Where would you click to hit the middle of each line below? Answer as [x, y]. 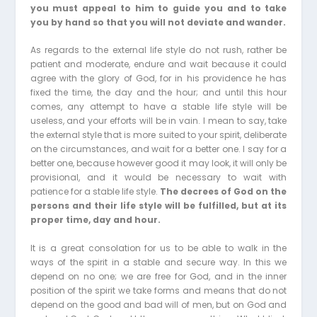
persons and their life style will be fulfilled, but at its [158, 206]
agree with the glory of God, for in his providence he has [158, 79]
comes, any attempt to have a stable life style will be [158, 107]
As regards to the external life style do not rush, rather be [158, 50]
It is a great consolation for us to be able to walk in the [158, 248]
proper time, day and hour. [95, 220]
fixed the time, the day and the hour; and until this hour [158, 93]
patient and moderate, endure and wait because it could [158, 64]
